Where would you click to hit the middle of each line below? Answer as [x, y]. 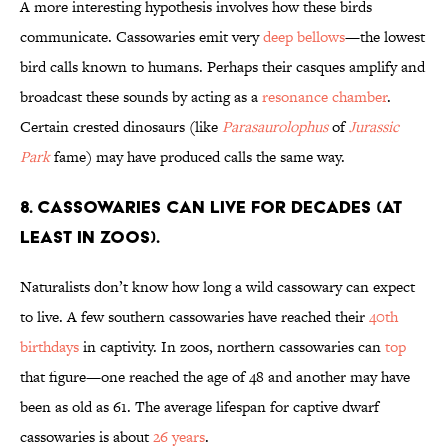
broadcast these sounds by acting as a [141, 97]
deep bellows [304, 37]
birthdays [49, 347]
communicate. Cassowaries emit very [141, 37]
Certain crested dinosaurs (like [121, 127]
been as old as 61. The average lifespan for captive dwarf [199, 407]
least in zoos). [90, 237]
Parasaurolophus [275, 127]
